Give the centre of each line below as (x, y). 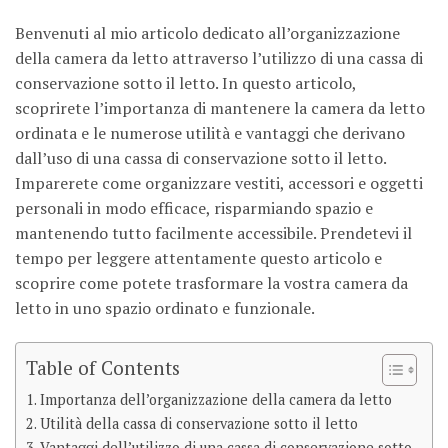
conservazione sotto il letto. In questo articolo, (185, 83)
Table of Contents (103, 367)
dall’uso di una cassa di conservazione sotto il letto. (200, 158)
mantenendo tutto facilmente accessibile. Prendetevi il (213, 233)
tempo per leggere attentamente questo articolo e (198, 258)
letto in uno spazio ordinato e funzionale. (165, 308)
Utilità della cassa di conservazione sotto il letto (198, 424)
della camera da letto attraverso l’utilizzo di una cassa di (219, 58)
